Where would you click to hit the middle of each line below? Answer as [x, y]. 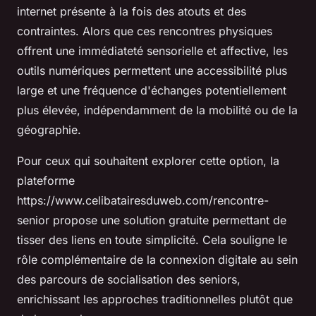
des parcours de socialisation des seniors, [129, 279]
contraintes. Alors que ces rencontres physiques [145, 31]
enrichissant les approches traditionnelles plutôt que [155, 299]
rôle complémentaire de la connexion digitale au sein [157, 260]
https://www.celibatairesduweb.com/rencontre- [143, 200]
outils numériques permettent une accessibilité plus [152, 71]
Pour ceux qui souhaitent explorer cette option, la [148, 161]
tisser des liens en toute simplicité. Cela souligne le [152, 240]
